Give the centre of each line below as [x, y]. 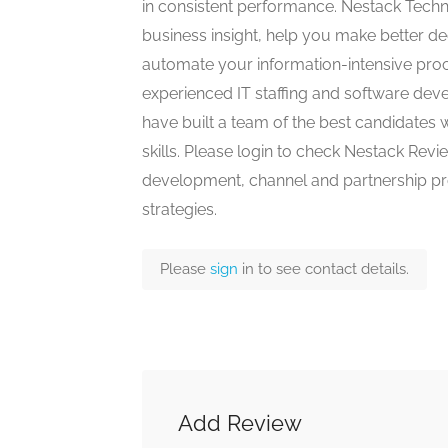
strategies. [179, 209]
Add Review [240, 423]
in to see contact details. [325, 269]
